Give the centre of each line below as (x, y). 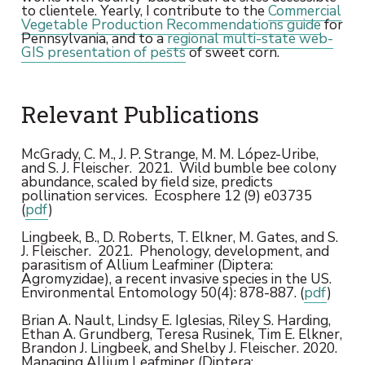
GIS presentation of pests (103, 52)
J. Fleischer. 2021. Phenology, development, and (175, 251)
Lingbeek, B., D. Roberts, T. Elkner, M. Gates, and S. (179, 237)
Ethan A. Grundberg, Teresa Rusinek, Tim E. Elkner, (181, 334)
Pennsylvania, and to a (94, 38)
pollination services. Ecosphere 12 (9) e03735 (166, 195)
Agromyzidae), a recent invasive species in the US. (178, 278)
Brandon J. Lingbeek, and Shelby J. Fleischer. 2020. (179, 348)
